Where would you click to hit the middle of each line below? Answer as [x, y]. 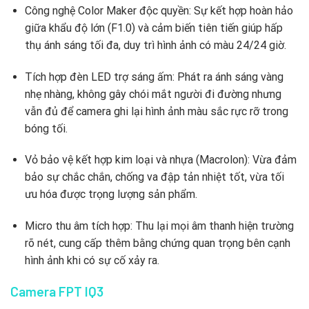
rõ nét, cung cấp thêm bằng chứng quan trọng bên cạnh [157, 243]
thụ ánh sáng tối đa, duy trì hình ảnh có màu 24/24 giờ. [155, 45]
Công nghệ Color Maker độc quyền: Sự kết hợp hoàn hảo [159, 10]
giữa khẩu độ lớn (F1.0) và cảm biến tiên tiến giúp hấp [153, 28]
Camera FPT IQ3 [57, 292]
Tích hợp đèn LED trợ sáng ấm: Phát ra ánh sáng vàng [154, 77]
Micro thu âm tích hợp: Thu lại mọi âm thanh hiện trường [159, 226]
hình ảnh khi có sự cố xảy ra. [92, 261]
